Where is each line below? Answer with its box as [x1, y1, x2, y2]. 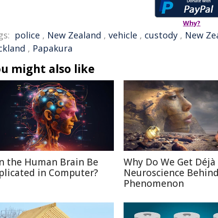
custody [145, 29, 178, 41]
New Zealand [47, 29, 101, 41]
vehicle [109, 29, 137, 41]
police [15, 29, 40, 41]
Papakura [33, 42, 73, 54]
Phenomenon [124, 177, 184, 190]
